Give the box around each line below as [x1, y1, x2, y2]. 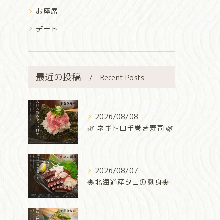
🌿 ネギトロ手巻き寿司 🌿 [87, 123, 174, 134]
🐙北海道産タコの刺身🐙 [87, 177, 170, 188]
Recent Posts [100, 73, 145, 82]
